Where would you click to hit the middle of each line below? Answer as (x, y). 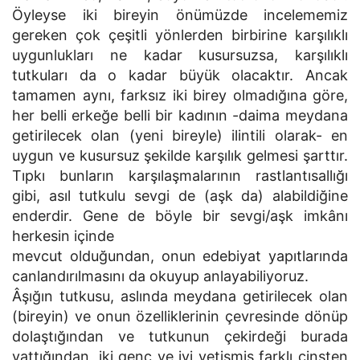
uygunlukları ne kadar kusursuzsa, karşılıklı (180, 55)
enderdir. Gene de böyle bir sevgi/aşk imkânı (180, 216)
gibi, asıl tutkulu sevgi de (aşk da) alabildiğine (180, 196)
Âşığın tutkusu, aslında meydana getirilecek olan (180, 296)
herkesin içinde (63, 236)
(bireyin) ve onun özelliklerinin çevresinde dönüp (180, 316)
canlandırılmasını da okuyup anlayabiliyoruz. (160, 276)
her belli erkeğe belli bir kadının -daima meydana (180, 115)
